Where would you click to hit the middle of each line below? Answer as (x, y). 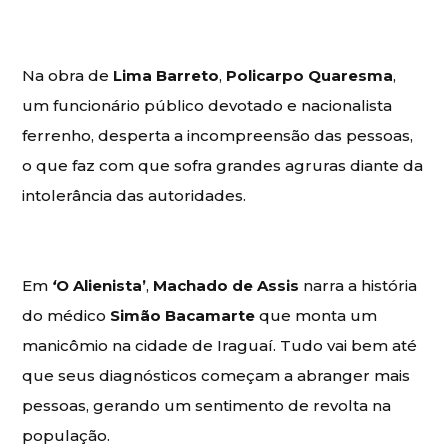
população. (66, 435)
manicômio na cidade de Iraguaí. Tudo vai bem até (220, 345)
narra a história (358, 285)
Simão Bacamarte (183, 315)
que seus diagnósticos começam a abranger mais (216, 375)
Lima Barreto (166, 75)
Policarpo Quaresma (310, 75)
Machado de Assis (226, 285)
